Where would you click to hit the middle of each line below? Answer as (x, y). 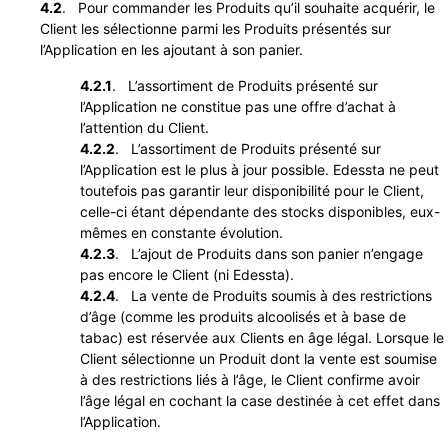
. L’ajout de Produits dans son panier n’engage (269, 253)
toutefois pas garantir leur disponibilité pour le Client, (252, 190)
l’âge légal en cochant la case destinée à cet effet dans (260, 400)
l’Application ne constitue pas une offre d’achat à (238, 106)
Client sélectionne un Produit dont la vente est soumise (258, 358)
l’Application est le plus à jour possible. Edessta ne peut (259, 169)
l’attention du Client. (144, 127)
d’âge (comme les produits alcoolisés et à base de (243, 316)
